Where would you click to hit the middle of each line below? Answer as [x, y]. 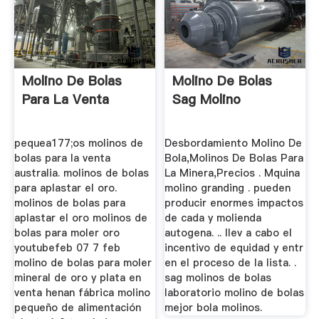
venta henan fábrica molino [82, 292]
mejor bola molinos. [214, 307]
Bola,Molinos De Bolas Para [234, 158]
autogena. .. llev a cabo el [229, 232]
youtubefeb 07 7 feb [67, 247]
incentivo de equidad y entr [234, 247]
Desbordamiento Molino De [234, 143]
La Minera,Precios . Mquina [232, 173]
